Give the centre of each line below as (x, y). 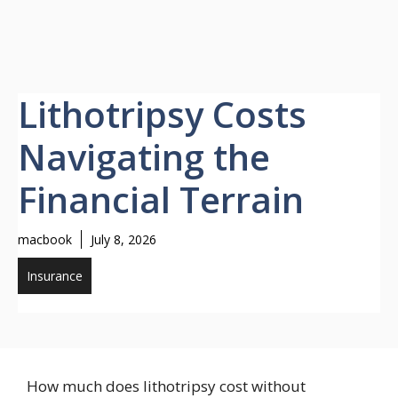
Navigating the (144, 157)
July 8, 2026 (123, 239)
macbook (45, 239)
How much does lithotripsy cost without (166, 386)
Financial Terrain (161, 199)
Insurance (55, 276)
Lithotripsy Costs (162, 114)
